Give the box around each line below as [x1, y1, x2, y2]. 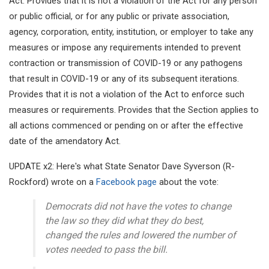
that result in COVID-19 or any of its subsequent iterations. [9, 73, 239, 84]
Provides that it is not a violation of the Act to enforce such [9, 88, 244, 100]
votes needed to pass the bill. [45, 242, 168, 257]
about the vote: [157, 176, 219, 187]
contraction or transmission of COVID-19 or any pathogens [9, 57, 243, 68]
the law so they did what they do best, [45, 213, 204, 228]
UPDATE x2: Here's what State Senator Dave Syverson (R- [9, 160, 235, 172]
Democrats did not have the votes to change [45, 199, 231, 214]
